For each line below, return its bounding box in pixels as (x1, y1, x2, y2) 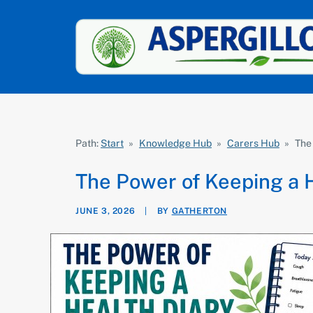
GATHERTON (171, 206, 228, 216)
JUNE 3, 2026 (75, 206, 136, 216)
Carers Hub (226, 138, 279, 149)
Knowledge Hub (138, 138, 212, 149)
